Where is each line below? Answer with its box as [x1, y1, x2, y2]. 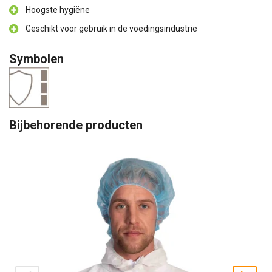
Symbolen [9, 52, 64, 66]
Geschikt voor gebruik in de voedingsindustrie [25, 24, 197, 33]
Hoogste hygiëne [25, 5, 90, 15]
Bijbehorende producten [9, 118, 143, 132]
